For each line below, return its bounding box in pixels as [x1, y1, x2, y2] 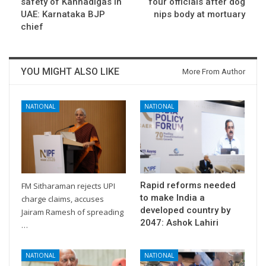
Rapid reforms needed [140, 179, 236, 191]
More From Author [182, 66, 245, 76]
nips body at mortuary [154, 8, 245, 20]
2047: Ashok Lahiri [140, 217, 218, 228]
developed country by [140, 204, 230, 216]
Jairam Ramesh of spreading [21, 206, 123, 217]
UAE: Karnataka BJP [21, 8, 105, 20]
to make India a [140, 192, 205, 203]
